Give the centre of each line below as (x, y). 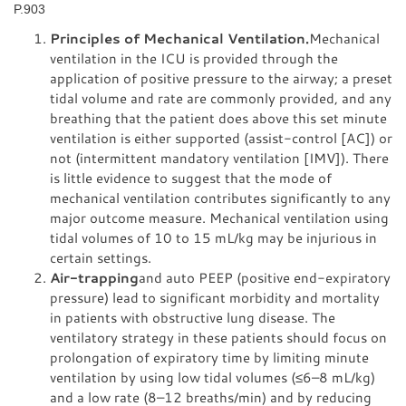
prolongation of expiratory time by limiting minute (209, 357)
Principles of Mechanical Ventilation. (179, 38)
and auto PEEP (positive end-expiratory (265, 277)
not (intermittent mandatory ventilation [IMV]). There (219, 158)
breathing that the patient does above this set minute (218, 118)
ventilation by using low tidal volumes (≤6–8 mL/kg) (213, 377)
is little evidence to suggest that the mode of (191, 178)
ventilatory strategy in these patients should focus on (218, 337)
